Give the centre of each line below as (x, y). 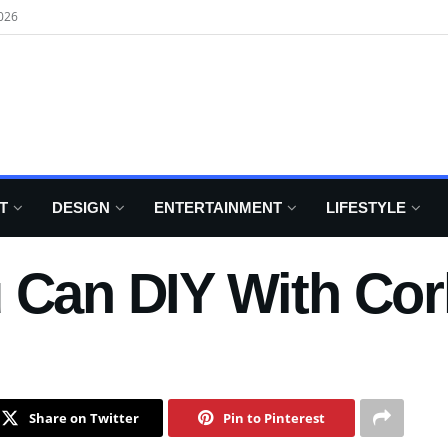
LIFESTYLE (366, 207)
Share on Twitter (83, 418)
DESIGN (81, 207)
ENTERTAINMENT (218, 207)
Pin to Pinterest (274, 418)
